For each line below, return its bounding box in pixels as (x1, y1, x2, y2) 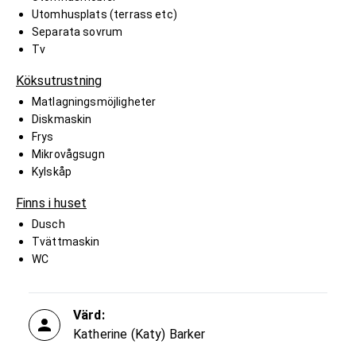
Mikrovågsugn (32, 147, 105, 161)
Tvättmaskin (32, 234, 100, 248)
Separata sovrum (32, 25, 123, 38)
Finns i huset (16, 195, 87, 211)
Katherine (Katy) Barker (73, 326, 206, 342)
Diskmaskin (32, 112, 92, 126)
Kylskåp (32, 164, 72, 178)
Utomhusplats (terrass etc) (32, 7, 177, 21)
